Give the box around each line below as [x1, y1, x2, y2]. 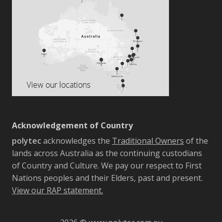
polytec [12, 135, 41, 147]
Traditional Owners [112, 135, 184, 147]
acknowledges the [41, 135, 112, 147]
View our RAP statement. [12, 185, 103, 196]
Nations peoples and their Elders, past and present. [12, 172, 203, 184]
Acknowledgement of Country [12, 120, 133, 131]
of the [184, 135, 208, 147]
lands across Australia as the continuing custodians [12, 148, 202, 159]
